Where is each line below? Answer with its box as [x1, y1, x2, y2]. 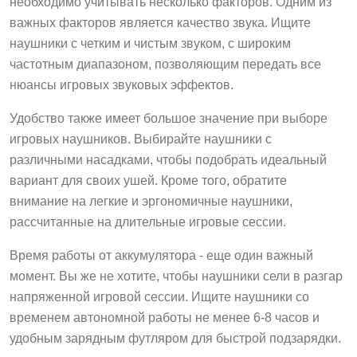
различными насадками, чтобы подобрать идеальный [10, 152, 327, 167]
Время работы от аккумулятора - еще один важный [10, 248, 313, 262]
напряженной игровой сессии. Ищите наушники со [10, 289, 309, 304]
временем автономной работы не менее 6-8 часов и [10, 310, 320, 324]
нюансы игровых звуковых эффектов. [10, 77, 233, 92]
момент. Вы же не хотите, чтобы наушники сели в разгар [10, 269, 343, 283]
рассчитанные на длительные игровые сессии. [10, 214, 286, 229]
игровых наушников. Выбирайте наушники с [10, 131, 272, 146]
